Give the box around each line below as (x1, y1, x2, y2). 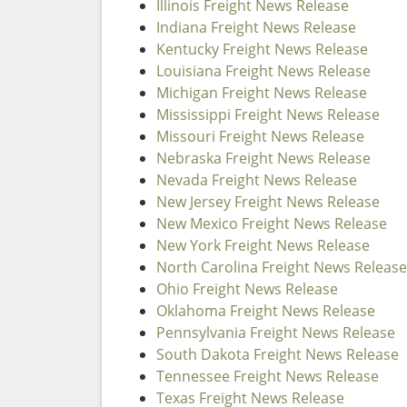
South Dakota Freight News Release (156, 344, 399, 364)
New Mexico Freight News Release (156, 213, 387, 233)
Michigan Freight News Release (156, 83, 367, 103)
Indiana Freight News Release (156, 17, 356, 37)
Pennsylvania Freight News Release (156, 323, 395, 342)
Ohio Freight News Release (156, 279, 338, 299)
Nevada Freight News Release (156, 170, 357, 190)
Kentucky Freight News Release (156, 39, 368, 59)
